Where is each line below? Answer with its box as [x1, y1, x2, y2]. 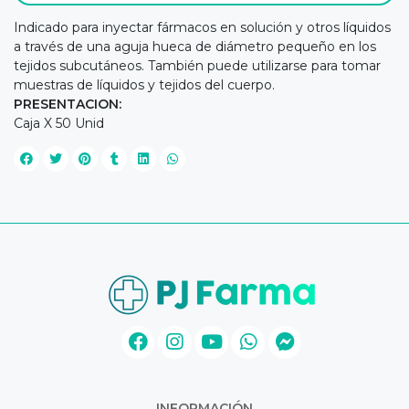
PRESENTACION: [14, 95, 121, 112]
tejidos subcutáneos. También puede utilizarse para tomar [14, 57, 381, 74]
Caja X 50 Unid [14, 114, 104, 131]
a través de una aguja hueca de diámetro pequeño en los [14, 37, 376, 55]
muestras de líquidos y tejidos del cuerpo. [14, 76, 275, 93]
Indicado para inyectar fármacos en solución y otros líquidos [14, 18, 391, 36]
